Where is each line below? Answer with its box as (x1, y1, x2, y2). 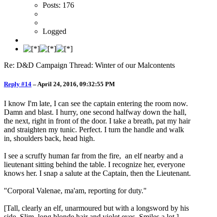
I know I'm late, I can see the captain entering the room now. (4, 99, 188, 108)
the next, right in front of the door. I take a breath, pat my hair (4, 116, 190, 125)
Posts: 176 (43, 1, 74, 10)
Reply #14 (4, 80, 31, 88)
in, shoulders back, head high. (4, 134, 95, 142)
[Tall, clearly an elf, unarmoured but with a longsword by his (4, 203, 189, 212)
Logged (43, 27, 66, 36)
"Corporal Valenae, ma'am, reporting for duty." (4, 186, 147, 195)
